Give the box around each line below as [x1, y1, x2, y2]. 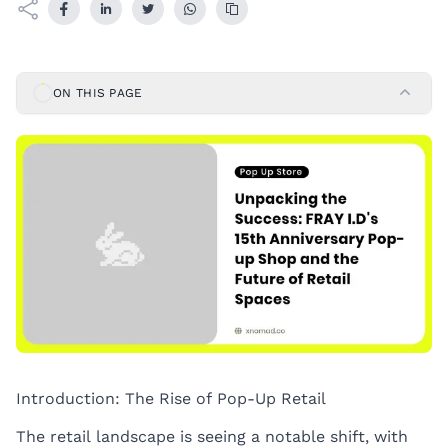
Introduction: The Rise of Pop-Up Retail [16, 389, 326, 409]
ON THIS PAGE [53, 86, 143, 100]
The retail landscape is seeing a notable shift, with [16, 426, 408, 446]
